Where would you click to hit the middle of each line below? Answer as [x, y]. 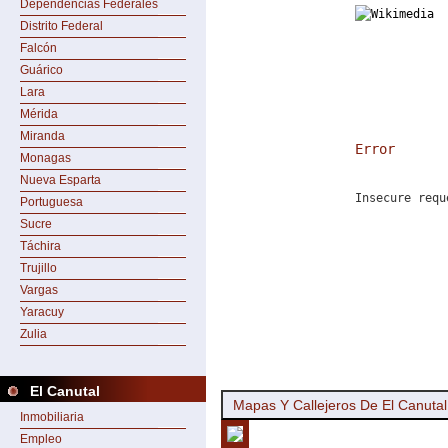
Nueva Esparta [60, 180]
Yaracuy [42, 312]
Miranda [42, 136]
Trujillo [38, 268]
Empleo [41, 439]
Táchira [40, 246]
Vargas [39, 290]
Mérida [39, 114]
